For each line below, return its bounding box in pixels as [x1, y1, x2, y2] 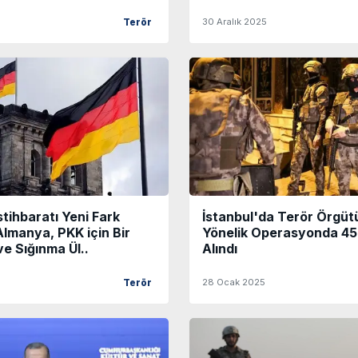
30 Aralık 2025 [202, 16, 267, 28]
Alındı [202, 240, 237, 257]
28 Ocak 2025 [202, 276, 265, 288]
